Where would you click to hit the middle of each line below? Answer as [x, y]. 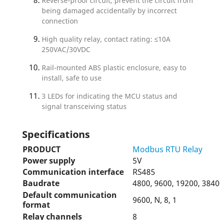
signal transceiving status [84, 106]
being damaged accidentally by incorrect [109, 10]
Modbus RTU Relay [167, 149]
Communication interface [73, 172]
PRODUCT [41, 149]
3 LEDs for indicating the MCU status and [110, 96]
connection [60, 21]
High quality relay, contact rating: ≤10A [106, 39]
